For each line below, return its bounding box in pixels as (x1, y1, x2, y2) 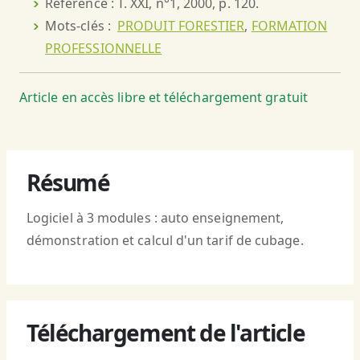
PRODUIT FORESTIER (117, 17, 245, 35)
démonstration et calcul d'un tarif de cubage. (27, 231, 304, 250)
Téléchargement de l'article (27, 317, 305, 349)
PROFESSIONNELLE (45, 39, 162, 58)
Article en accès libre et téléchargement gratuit (19, 88, 308, 107)
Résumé (27, 167, 110, 198)
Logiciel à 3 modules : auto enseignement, (27, 209, 284, 227)
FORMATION (251, 17, 328, 35)
